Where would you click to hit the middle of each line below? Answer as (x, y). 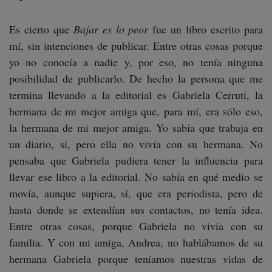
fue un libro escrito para (206, 29)
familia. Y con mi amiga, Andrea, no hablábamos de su (136, 243)
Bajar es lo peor (111, 29)
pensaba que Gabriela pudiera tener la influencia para (136, 161)
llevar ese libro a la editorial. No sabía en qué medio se (136, 177)
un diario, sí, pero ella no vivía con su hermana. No (136, 144)
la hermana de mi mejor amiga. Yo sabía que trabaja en (136, 128)
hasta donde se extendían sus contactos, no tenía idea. (136, 210)
